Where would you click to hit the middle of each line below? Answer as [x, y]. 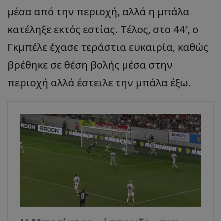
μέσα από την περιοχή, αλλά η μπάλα [98, 11]
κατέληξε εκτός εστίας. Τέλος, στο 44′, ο [103, 29]
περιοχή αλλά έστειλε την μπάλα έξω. [99, 82]
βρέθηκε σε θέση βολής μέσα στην [90, 64]
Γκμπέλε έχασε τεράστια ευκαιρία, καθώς [108, 47]
